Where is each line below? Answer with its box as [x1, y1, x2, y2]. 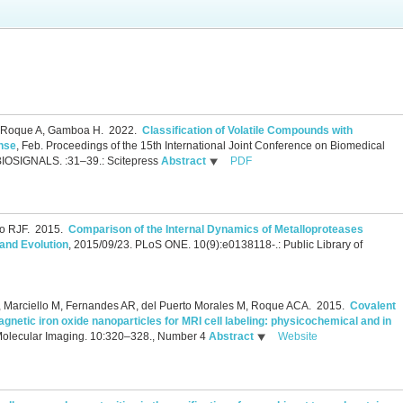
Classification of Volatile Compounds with [142, 124, 353, 137]
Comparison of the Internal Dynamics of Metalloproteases [68, 223, 363, 237]
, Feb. [16, 139, 46, 152]
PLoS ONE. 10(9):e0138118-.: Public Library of [135, 238, 363, 252]
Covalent [350, 300, 396, 313]
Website [278, 330, 318, 344]
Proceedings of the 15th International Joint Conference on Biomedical [46, 139, 385, 152]
